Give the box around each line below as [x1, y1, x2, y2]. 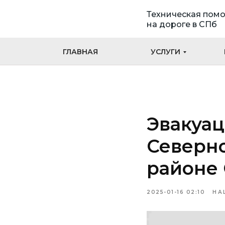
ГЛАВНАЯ [63, 47, 98, 56]
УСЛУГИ [150, 47, 180, 56]
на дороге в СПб [147, 20, 217, 29]
